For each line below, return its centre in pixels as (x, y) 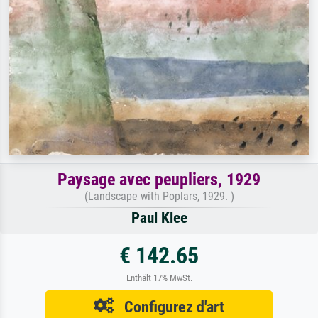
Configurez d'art (169, 307)
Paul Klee (159, 218)
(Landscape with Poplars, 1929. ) (159, 197)
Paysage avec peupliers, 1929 (159, 180)
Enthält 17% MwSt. (159, 278)
